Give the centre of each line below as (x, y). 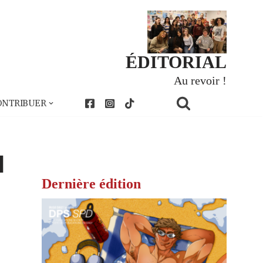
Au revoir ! (200, 81)
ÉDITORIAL (176, 63)
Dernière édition (91, 184)
